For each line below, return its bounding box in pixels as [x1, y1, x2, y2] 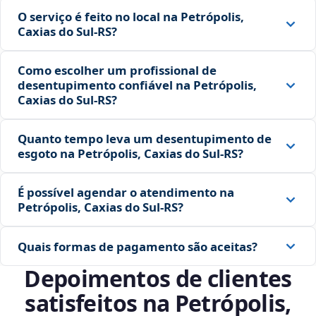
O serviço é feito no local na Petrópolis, [18, 8, 244, 25]
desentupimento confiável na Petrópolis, [18, 77, 257, 94]
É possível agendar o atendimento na [18, 184, 234, 201]
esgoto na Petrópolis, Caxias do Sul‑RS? [18, 145, 243, 162]
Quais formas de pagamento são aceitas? [18, 238, 257, 255]
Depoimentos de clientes [24, 263, 292, 294]
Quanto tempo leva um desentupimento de [18, 130, 272, 147]
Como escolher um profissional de [18, 62, 217, 79]
